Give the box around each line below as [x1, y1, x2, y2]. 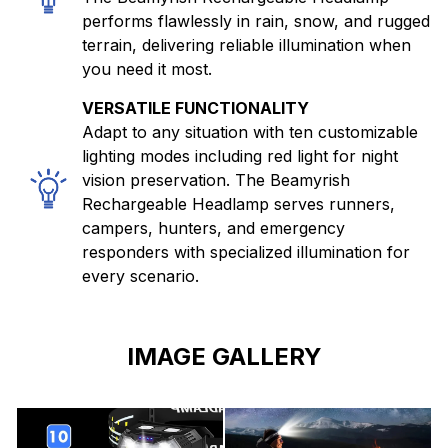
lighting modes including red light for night [82, 146, 398, 167]
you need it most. [82, 59, 212, 80]
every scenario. [82, 266, 199, 287]
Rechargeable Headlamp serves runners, [82, 194, 395, 215]
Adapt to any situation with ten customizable [82, 122, 418, 143]
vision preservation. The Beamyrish [82, 170, 350, 191]
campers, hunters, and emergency [82, 218, 345, 239]
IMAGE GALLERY [126, 342, 322, 372]
